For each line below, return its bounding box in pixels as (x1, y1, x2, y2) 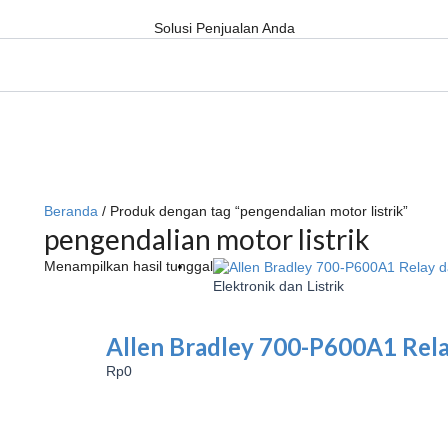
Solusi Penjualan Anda (153, 20, 295, 36)
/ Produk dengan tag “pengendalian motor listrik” (98, 203, 408, 219)
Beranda (44, 203, 98, 219)
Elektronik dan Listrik (213, 277, 344, 294)
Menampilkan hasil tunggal (44, 258, 213, 274)
